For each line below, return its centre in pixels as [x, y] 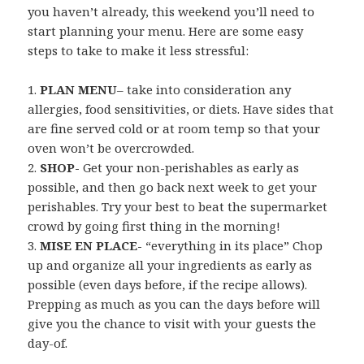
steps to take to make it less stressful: [139, 50]
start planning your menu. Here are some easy [166, 30]
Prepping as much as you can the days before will [174, 303]
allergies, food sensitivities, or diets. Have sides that [181, 108]
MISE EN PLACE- [93, 245]
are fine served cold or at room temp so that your [174, 128]
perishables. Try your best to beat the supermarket [178, 206]
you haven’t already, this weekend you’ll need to [171, 11]
